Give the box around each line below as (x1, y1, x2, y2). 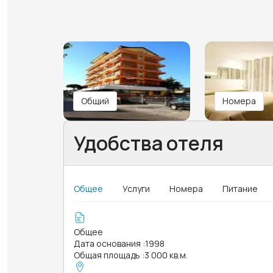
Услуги (122, 182, 150, 194)
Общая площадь (74, 249, 140, 261)
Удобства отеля (74, 129, 224, 157)
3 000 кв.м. (144, 249, 188, 261)
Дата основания (74, 237, 141, 249)
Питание (222, 182, 258, 194)
